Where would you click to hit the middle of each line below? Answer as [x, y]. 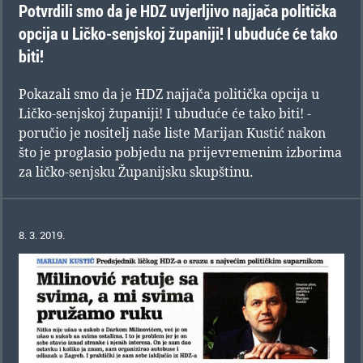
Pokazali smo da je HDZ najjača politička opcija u [169, 94]
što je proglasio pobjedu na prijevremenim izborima [180, 152]
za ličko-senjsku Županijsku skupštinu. [136, 171]
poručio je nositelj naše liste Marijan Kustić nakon [172, 132]
